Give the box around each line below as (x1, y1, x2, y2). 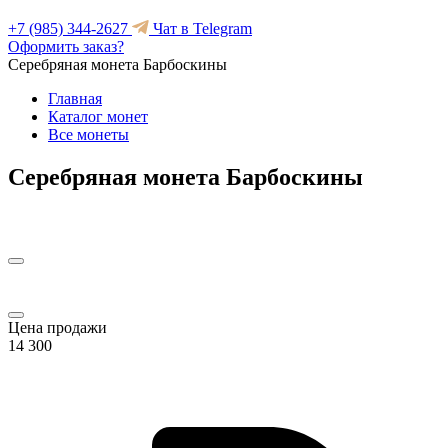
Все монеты (48, 126, 129, 143)
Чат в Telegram (149, 20, 252, 37)
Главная (48, 90, 102, 107)
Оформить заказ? (8, 38, 124, 55)
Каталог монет (48, 108, 148, 125)
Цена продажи (8, 318, 107, 336)
